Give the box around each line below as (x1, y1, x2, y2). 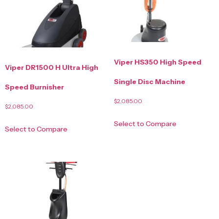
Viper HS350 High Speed (113, 58, 201, 67)
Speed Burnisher (5, 83, 64, 92)
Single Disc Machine (113, 77, 185, 87)
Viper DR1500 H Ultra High (5, 63, 98, 72)
